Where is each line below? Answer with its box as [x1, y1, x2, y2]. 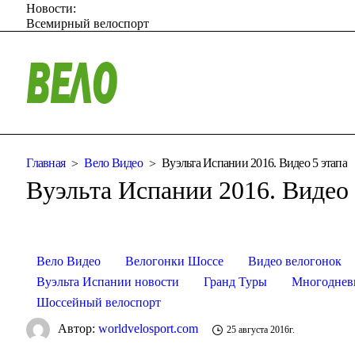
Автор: [58, 321, 99, 335]
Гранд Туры [204, 274, 268, 288]
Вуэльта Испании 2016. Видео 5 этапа [162, 156, 347, 170]
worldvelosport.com [98, 321, 199, 335]
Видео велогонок [248, 254, 342, 268]
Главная [26, 156, 66, 170]
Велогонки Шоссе [125, 254, 224, 268]
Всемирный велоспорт [26, 16, 150, 30]
